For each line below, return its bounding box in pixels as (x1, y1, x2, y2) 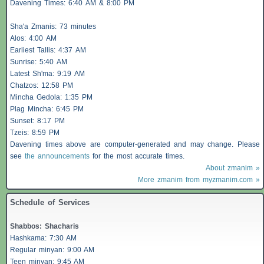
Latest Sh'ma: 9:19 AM (10, 70, 85, 78)
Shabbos (10, 222, 39, 231)
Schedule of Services (10, 198, 90, 207)
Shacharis (45, 222, 79, 231)
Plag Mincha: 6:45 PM (10, 105, 84, 114)
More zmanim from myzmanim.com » (138, 176, 260, 184)
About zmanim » (206, 164, 260, 173)
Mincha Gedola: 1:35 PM (10, 93, 93, 102)
